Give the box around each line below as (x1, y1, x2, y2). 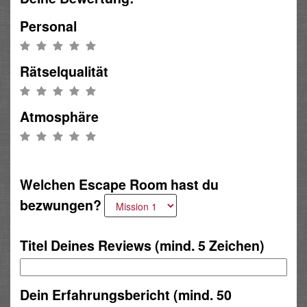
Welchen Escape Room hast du (20, 174, 219, 194)
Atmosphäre (20, 107, 99, 127)
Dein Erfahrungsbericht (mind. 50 (20, 284, 232, 304)
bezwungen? (20, 195, 101, 214)
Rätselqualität (20, 62, 108, 82)
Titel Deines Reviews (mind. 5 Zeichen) (20, 235, 265, 255)
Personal (20, 16, 77, 36)
